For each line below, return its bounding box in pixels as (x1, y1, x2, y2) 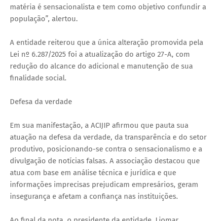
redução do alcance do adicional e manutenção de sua (10, 61, 193, 71)
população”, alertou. (10, 14, 78, 23)
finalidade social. (10, 73, 67, 82)
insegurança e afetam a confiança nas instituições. (10, 191, 178, 201)
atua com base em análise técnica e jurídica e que (10, 168, 176, 177)
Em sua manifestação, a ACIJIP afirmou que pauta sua (10, 120, 188, 130)
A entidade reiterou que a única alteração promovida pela (10, 37, 203, 47)
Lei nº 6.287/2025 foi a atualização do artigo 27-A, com (10, 49, 190, 59)
